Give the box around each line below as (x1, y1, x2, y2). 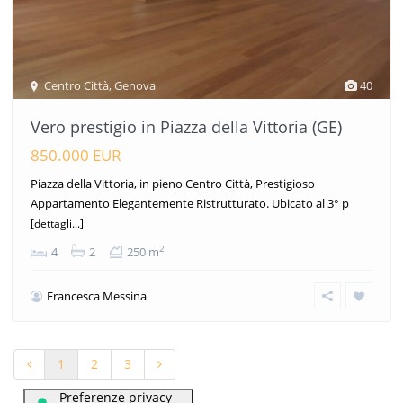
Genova (114, 76, 156, 94)
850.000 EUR (31, 144, 121, 166)
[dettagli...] (31, 215, 84, 231)
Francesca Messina (47, 287, 147, 304)
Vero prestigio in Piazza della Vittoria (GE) (31, 115, 342, 138)
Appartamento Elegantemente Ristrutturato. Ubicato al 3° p (31, 194, 349, 211)
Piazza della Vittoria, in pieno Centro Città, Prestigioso (31, 175, 315, 192)
